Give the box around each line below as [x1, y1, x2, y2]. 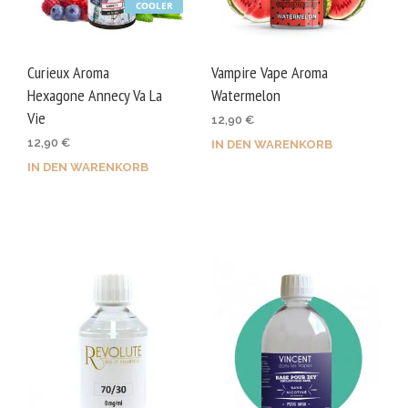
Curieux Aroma [27, 61, 109, 83]
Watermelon [210, 84, 280, 106]
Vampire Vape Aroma [210, 61, 328, 83]
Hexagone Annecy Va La [27, 84, 162, 106]
